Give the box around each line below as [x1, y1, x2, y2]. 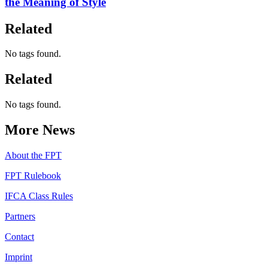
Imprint [5, 252, 32, 263]
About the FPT [5, 150, 62, 161]
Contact [5, 232, 34, 242]
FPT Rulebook [5, 170, 61, 181]
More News [5, 122, 75, 138]
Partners [5, 211, 35, 222]
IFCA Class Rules [5, 191, 73, 202]
